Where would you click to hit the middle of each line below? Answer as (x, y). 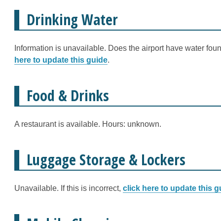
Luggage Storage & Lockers (106, 160)
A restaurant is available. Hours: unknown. (88, 124)
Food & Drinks (68, 95)
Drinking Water (72, 19)
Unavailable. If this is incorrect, (69, 188)
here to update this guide (61, 60)
